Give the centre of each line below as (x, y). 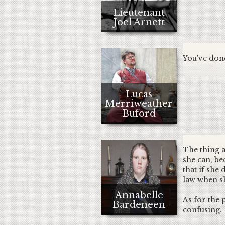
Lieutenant (139, 13)
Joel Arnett (139, 22)
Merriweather (139, 104)
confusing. (203, 210)
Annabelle (139, 195)
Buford (139, 114)
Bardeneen (139, 205)
